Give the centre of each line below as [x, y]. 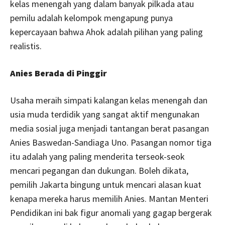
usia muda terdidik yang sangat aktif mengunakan [105, 114]
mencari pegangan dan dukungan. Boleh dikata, [99, 170]
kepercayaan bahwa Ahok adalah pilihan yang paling [106, 32]
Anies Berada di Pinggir [59, 73]
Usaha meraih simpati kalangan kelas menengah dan [109, 100]
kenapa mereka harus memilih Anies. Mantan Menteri [109, 198]
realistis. [26, 46]
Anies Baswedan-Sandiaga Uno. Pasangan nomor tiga [111, 142]
